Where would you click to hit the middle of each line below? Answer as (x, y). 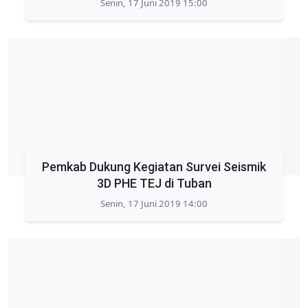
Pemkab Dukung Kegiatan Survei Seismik (154, 167)
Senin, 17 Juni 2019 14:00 (154, 203)
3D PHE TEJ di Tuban (154, 183)
